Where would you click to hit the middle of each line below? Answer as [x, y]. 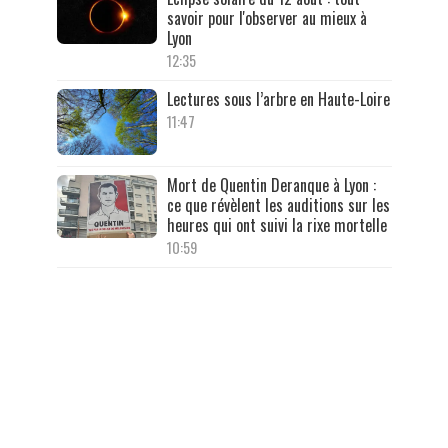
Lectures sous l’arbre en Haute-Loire [278, 98]
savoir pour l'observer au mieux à [266, 17]
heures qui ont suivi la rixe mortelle [276, 225]
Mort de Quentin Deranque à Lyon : [271, 185]
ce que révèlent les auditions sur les [278, 205]
